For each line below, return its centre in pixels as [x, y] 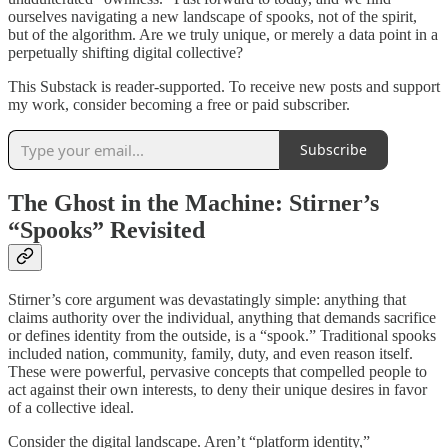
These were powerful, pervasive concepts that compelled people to [217, 371]
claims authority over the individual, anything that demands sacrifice [222, 317]
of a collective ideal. [71, 407]
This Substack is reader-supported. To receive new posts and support [224, 86]
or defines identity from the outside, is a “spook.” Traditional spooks [222, 335]
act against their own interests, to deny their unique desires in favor [217, 389]
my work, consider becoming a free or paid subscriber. [179, 104]
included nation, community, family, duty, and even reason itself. [210, 353]
